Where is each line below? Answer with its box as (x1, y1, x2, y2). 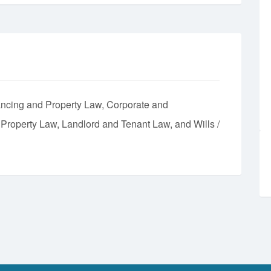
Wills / (194, 116, 220, 131)
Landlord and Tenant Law (62, 116, 170, 131)
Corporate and (106, 97, 168, 111)
